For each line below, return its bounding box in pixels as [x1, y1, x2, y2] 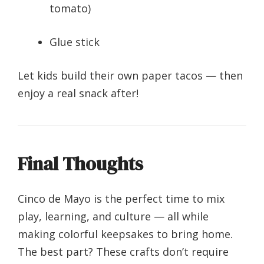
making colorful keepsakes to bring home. [18, 227, 233, 242]
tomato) [49, 1, 91, 16]
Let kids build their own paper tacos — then [18, 68, 243, 83]
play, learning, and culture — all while [18, 209, 209, 224]
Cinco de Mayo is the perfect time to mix [18, 192, 225, 206]
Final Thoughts [18, 151, 143, 177]
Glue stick [49, 35, 100, 49]
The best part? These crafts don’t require [18, 245, 229, 259]
